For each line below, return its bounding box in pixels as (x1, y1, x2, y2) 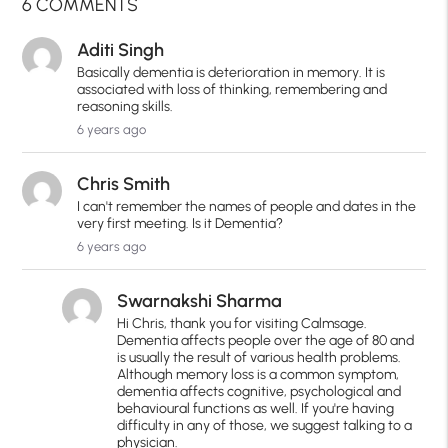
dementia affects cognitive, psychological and (117, 383, 402, 401)
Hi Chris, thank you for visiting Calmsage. (117, 315, 368, 333)
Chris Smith (77, 173, 171, 196)
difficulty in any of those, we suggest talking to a (117, 417, 413, 435)
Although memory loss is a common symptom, (117, 366, 400, 384)
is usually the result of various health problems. (117, 349, 402, 367)
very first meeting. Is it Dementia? (77, 215, 284, 233)
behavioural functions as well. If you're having (117, 400, 395, 418)
